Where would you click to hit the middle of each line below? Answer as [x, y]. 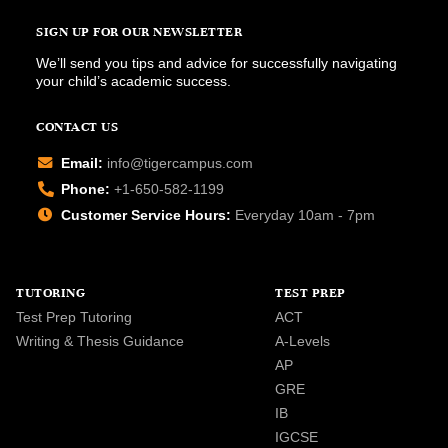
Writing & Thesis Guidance [100, 340]
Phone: [85, 188]
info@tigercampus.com [180, 162]
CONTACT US [77, 126]
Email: [82, 162]
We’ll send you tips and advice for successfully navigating [216, 62]
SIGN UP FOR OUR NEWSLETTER [139, 31]
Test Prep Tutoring [74, 316]
